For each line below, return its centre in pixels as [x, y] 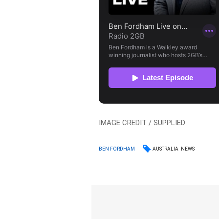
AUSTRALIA [166, 149]
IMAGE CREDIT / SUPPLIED [142, 122]
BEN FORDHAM [117, 149]
